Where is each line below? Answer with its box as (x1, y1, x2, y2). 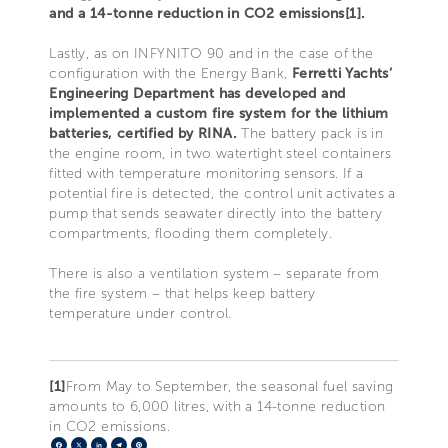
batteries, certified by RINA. (49, 124, 237, 142)
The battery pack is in (236, 124, 384, 142)
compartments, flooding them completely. (49, 224, 332, 242)
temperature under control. (49, 304, 232, 322)
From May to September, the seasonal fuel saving (65, 377, 394, 395)
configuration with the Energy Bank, (49, 64, 292, 82)
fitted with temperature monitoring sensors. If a (49, 164, 364, 182)
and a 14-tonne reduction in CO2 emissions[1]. (49, 4, 366, 22)
